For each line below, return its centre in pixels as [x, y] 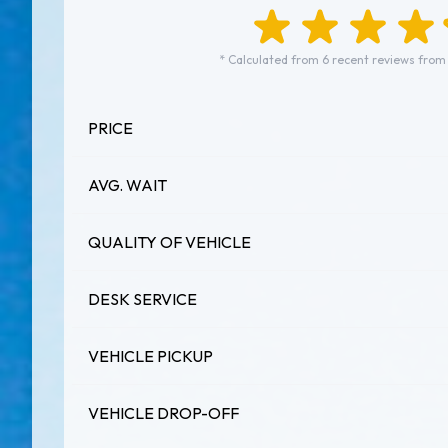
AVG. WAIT [127, 185]
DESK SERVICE [142, 299]
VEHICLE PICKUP [150, 356]
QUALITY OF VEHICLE [169, 242]
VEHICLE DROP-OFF [163, 413]
